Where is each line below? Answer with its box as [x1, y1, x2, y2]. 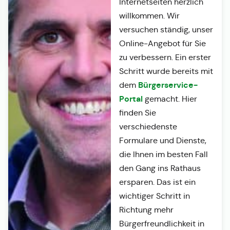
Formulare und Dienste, [119, 136, 206, 146]
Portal [119, 93, 143, 105]
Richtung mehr [119, 205, 174, 215]
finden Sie [119, 108, 156, 118]
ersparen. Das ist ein [119, 177, 196, 187]
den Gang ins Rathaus [119, 163, 201, 174]
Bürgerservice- [138, 80, 198, 91]
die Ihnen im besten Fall [119, 149, 208, 160]
